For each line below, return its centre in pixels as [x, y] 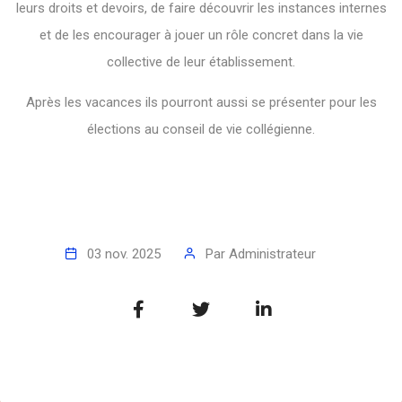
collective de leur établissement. [201, 62]
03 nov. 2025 [123, 254]
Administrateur [272, 254]
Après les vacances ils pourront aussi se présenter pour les [201, 103]
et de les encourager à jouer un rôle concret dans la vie [201, 35]
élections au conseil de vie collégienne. [201, 130]
